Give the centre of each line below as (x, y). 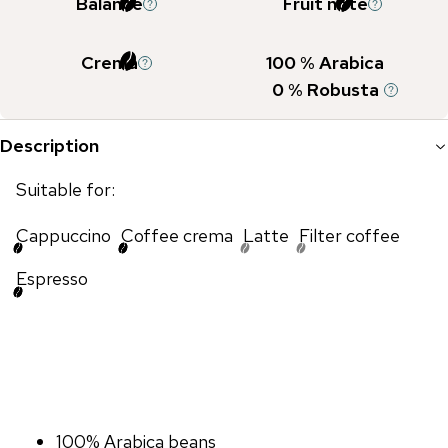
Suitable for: (65, 189)
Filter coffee (349, 235)
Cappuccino (63, 235)
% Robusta (331, 89)
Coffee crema (177, 235)
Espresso (52, 278)
